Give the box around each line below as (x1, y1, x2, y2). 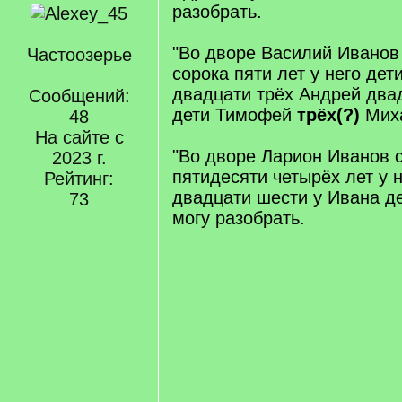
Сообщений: (28, 86, 130, 106)
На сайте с (34, 127, 124, 147)
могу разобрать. (172, 208, 305, 228)
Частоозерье (26, 45, 132, 65)
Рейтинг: (44, 169, 114, 188)
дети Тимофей (172, 105, 297, 125)
